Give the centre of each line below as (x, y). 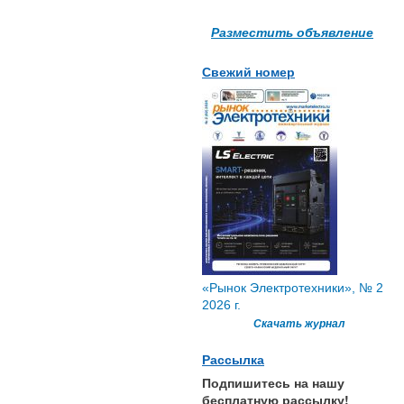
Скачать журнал (298, 324)
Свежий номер (248, 73)
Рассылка (233, 360)
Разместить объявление (292, 32)
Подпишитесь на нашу (273, 383)
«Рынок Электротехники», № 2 (293, 288)
